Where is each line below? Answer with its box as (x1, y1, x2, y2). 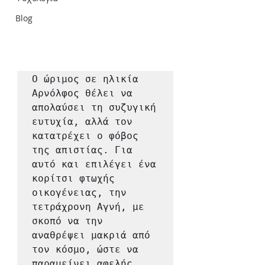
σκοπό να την (32, 215, 103, 227)
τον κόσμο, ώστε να (32, 243, 138, 255)
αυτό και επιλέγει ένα (32, 158, 156, 170)
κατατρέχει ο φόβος (32, 130, 138, 141)
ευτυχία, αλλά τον (32, 115, 132, 127)
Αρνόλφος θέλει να (32, 87, 132, 99)
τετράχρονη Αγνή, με (32, 201, 144, 212)
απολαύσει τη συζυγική (32, 101, 156, 113)
